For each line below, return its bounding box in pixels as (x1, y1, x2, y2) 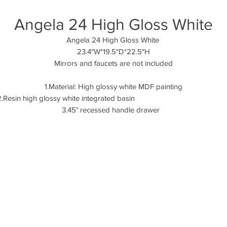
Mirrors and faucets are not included (54, 59, 173, 67)
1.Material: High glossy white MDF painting (45, 82, 182, 91)
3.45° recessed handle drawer (61, 105, 166, 114)
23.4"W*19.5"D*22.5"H (77, 47, 150, 56)
